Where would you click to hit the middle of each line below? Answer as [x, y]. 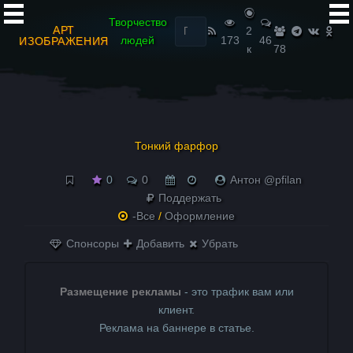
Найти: [184, 17]
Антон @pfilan [266, 180]
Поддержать [188, 198]
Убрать [219, 243]
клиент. [176, 310]
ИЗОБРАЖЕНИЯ [64, 41]
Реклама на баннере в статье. [176, 328]
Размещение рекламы [120, 292]
